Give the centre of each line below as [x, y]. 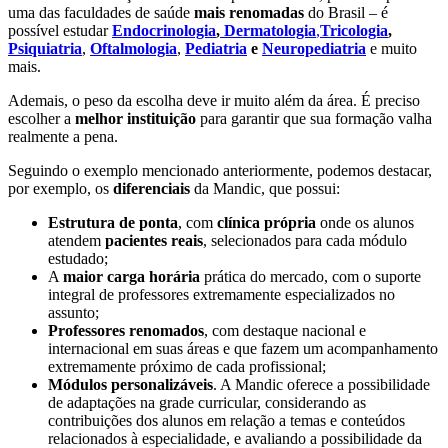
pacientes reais [154, 240]
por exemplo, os [60, 188]
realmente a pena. [65, 136]
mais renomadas [251, 12]
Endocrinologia [164, 30]
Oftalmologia [133, 48]
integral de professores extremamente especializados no [221, 294]
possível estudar [60, 30]
